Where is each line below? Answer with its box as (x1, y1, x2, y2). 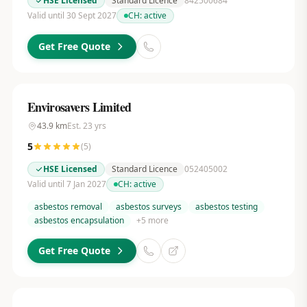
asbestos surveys (115, 201, 182, 212)
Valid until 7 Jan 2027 (27, 178, 106, 190)
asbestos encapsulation (34, 214, 124, 226)
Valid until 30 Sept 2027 (27, 10, 116, 21)
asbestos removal (34, 201, 102, 212)
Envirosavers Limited (27, 98, 132, 116)
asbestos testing (195, 201, 258, 212)
